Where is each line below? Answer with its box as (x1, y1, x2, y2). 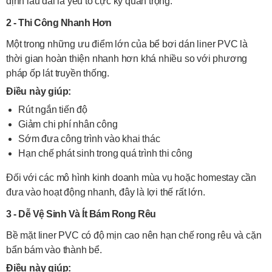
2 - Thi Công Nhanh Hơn (6, 18, 111, 28)
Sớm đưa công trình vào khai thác (18, 134, 160, 144)
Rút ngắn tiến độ (18, 104, 87, 115)
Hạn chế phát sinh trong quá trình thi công (18, 148, 192, 158)
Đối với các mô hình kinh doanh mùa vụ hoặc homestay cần (6, 172, 256, 183)
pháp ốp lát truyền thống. (6, 68, 110, 78)
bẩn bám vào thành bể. (6, 245, 102, 255)
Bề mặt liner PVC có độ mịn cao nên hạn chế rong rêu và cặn (6, 230, 262, 240)
